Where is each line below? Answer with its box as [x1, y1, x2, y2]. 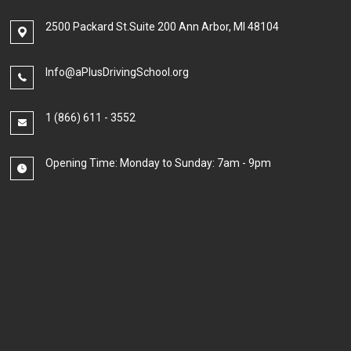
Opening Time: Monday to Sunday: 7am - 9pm [45, 157, 272, 170]
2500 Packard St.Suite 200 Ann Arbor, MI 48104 [45, 20, 280, 34]
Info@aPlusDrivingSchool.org [45, 66, 190, 79]
